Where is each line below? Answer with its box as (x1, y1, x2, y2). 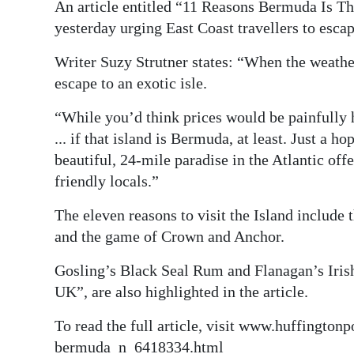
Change (25, 153, 70, 171)
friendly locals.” (55, 172, 159, 190)
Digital (25, 16, 63, 33)
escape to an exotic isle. (55, 74, 207, 92)
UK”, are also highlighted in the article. (55, 283, 308, 301)
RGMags (25, 73, 74, 91)
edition (25, 38, 67, 55)
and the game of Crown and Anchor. (55, 228, 284, 246)
